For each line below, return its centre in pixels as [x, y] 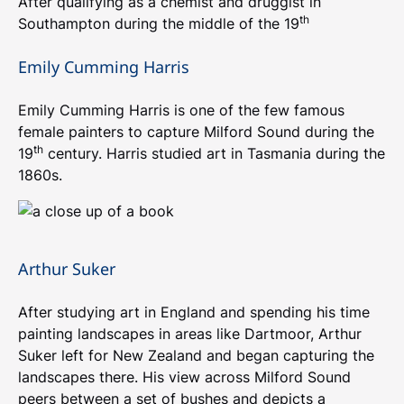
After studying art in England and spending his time [194, 312]
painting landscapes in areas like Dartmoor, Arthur [190, 334]
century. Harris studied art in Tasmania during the [214, 153]
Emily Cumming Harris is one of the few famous [181, 110]
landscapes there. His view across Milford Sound [184, 377]
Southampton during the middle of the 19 [159, 23]
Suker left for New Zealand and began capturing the [196, 355]
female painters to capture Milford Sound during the [196, 132]
